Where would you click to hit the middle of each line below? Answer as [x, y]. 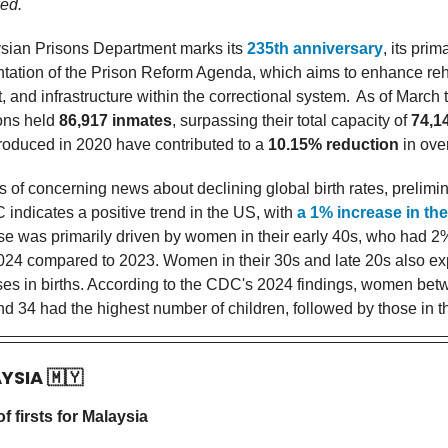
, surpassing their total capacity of [291, 121]
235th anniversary [315, 49]
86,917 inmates [115, 121]
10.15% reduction [333, 145]
